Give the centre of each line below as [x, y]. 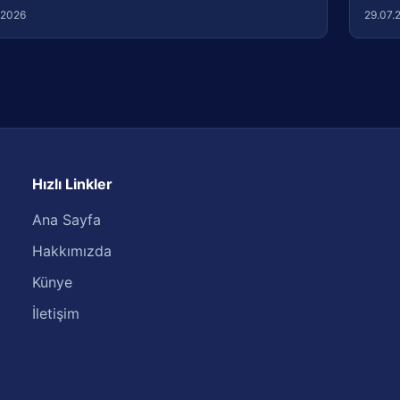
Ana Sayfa [66, 220]
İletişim [55, 313]
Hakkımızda [71, 251]
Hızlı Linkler [72, 184]
